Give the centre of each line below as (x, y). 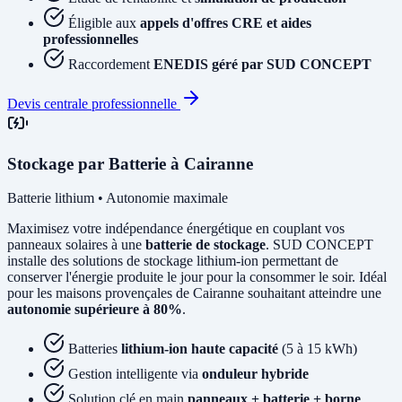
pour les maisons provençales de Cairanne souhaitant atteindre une (194, 293)
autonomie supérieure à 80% (95, 310)
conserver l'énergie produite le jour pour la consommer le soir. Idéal (197, 277)
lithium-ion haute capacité (200, 349)
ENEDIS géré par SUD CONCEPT (262, 64)
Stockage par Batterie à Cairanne (130, 163)
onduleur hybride (255, 374)
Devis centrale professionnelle (94, 103)
